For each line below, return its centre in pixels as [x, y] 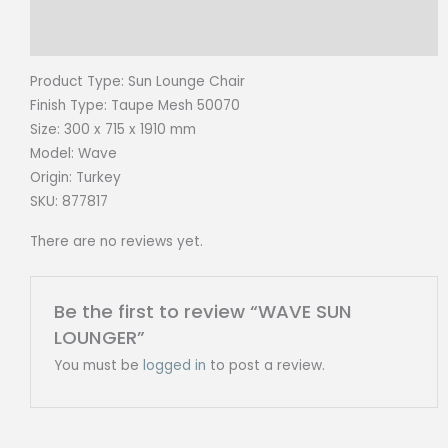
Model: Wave [73, 153]
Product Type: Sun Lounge [119, 81]
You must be [98, 365]
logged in [174, 365]
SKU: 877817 [69, 201]
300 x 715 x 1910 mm [128, 129]
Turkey [98, 177]
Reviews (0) [70, 37]
